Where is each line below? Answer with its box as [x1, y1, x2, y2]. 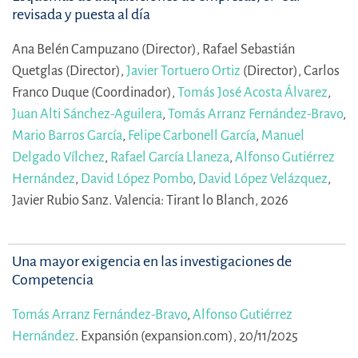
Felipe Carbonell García [128, 128, 256, 144]
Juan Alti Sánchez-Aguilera [12, 106, 162, 122]
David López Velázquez [198, 171, 328, 187]
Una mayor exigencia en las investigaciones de [12, 253, 292, 270]
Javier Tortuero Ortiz [126, 63, 241, 79]
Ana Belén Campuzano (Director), [12, 42, 202, 58]
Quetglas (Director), [12, 63, 126, 79]
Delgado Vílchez [12, 149, 105, 165]
